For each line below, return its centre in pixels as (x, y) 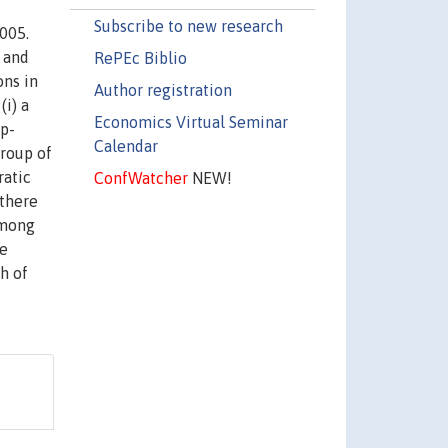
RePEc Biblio (140, 57)
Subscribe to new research (188, 25)
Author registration (162, 89)
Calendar (125, 145)
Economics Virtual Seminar (190, 121)
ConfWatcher (140, 177)
